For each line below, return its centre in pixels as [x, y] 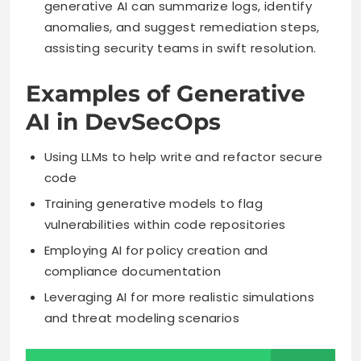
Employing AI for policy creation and [156, 250]
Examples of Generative [166, 93]
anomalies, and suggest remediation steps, [182, 27]
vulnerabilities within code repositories [165, 224]
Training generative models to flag [154, 203]
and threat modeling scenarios [142, 317]
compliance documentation [133, 271]
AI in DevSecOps [123, 121]
